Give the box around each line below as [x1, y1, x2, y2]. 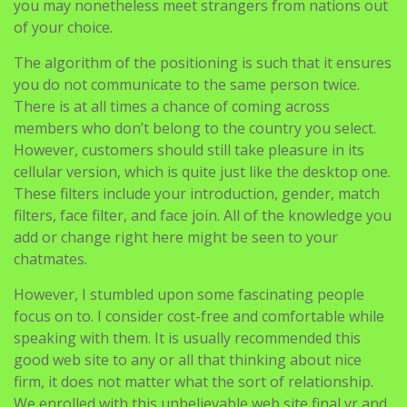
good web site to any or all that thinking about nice [14, 350, 362, 370]
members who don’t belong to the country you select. [14, 118, 376, 138]
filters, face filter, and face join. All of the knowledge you [14, 205, 392, 225]
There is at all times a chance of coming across [14, 96, 330, 116]
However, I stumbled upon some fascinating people [14, 284, 364, 304]
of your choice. [14, 17, 113, 37]
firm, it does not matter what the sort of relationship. [14, 372, 373, 392]
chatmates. [14, 249, 87, 269]
